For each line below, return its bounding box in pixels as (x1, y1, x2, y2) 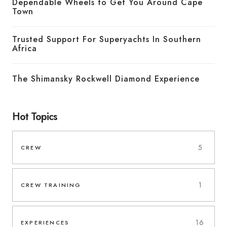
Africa (12, 43, 37, 55)
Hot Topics (12, 109, 57, 125)
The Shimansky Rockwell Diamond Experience (12, 73, 200, 85)
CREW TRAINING (21, 181, 82, 190)
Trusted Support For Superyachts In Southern (12, 33, 201, 46)
